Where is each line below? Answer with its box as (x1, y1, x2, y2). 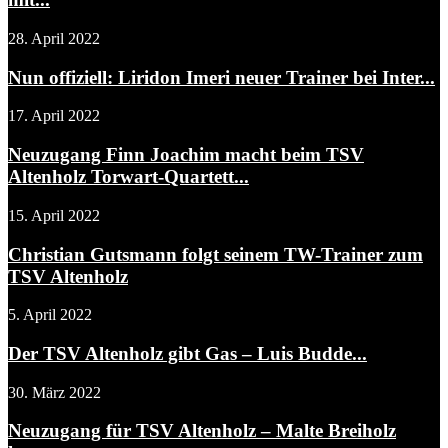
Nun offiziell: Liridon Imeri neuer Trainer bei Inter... (8, 66, 435, 88)
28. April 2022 (8, 29, 100, 47)
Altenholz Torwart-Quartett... (8, 166, 249, 188)
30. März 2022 (8, 383, 101, 401)
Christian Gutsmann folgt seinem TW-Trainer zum (8, 243, 423, 265)
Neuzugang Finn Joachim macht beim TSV (8, 144, 364, 166)
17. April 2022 (8, 107, 100, 125)
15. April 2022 (8, 206, 100, 224)
